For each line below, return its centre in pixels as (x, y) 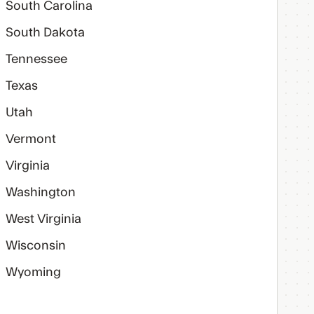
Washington (40, 192)
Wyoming (33, 272)
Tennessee (36, 59)
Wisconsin (35, 246)
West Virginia (43, 219)
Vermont (30, 139)
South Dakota (45, 33)
